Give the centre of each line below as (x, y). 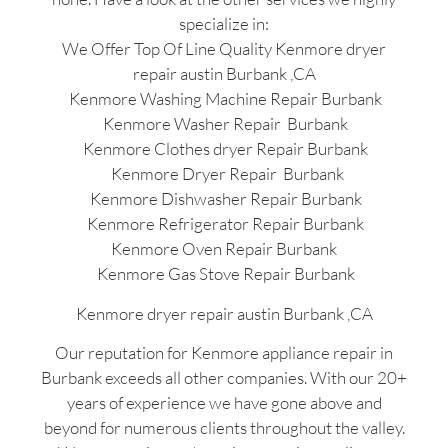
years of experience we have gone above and (224, 402)
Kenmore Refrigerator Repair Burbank (224, 224)
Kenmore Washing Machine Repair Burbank (224, 99)
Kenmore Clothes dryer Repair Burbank (224, 149)
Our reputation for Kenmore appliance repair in (224, 352)
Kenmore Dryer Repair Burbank (224, 174)
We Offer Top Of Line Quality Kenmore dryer (224, 49)
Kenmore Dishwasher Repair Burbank (224, 199)
